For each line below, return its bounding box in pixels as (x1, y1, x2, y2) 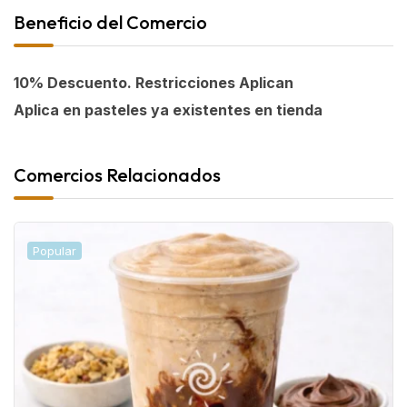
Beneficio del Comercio (14, 11, 207, 34)
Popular (33, 243, 76, 258)
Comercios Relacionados (14, 164, 221, 186)
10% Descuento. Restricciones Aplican (14, 74, 293, 92)
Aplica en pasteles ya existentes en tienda (14, 101, 323, 119)
